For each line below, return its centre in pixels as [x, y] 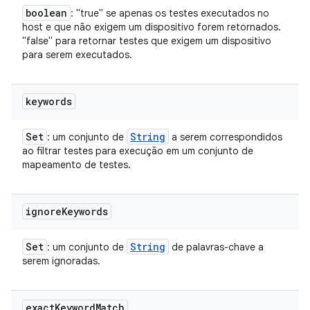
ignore [44, 211]
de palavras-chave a [216, 247]
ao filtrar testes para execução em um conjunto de [138, 151]
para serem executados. [77, 55]
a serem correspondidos [226, 137]
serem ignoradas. [61, 261]
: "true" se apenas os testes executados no [170, 13]
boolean [46, 13]
